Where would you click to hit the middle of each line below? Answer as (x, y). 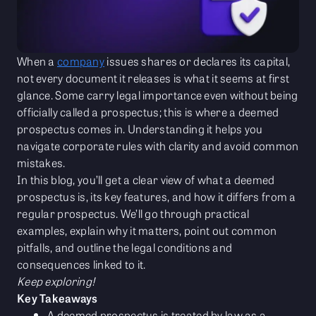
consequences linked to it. (81, 265)
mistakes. (42, 163)
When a (37, 61)
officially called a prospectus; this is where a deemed (148, 112)
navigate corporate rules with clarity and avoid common (158, 146)
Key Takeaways (57, 298)
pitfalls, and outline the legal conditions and (125, 248)
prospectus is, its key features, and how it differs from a (157, 197)
